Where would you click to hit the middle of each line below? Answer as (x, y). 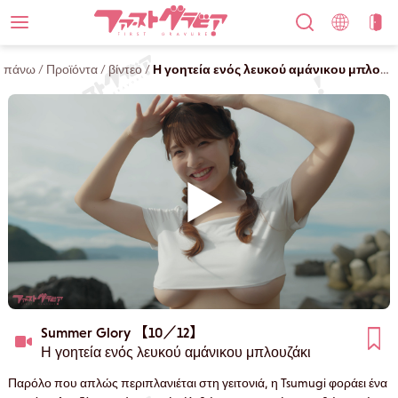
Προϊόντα (72, 69)
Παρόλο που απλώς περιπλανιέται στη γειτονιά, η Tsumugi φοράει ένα (197, 382)
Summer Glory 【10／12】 (122, 332)
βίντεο (126, 69)
